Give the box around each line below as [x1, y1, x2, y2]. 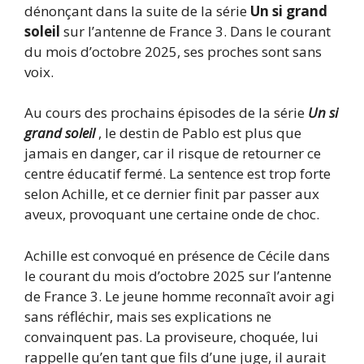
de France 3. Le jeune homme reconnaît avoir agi [24, 286, 335, 305]
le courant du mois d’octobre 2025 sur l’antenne [24, 266, 331, 285]
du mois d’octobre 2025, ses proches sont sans [24, 41, 322, 61]
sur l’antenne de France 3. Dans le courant [60, 21, 331, 41]
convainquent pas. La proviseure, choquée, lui [24, 327, 318, 346]
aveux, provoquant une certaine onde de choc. [24, 205, 319, 224]
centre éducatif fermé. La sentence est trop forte [24, 164, 331, 184]
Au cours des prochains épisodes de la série [24, 103, 308, 123]
